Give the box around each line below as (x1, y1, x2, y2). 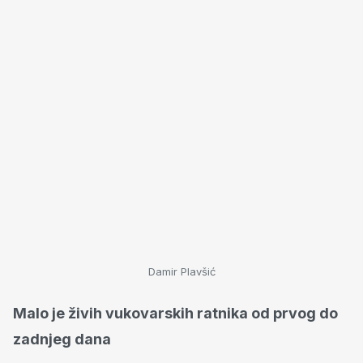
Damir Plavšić (147, 265, 216, 278)
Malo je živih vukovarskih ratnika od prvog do (13, 305, 338, 322)
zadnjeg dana (13, 331, 111, 348)
